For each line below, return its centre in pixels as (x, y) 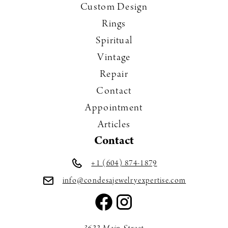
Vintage (114, 58)
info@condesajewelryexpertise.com (124, 181)
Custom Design (114, 8)
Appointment (114, 109)
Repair (114, 75)
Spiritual (114, 41)
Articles (114, 125)
